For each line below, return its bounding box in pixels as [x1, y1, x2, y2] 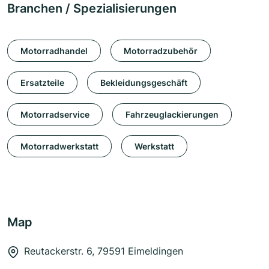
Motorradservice [20, 109, 89, 119]
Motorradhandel [20, 45, 88, 56]
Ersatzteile [20, 77, 64, 88]
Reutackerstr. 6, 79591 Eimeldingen [24, 245, 183, 258]
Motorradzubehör [124, 45, 198, 56]
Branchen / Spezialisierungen [7, 1, 177, 16]
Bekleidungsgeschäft [100, 77, 187, 88]
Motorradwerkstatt [20, 141, 98, 151]
